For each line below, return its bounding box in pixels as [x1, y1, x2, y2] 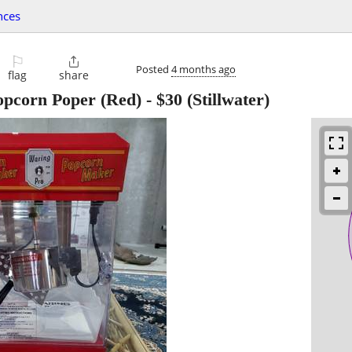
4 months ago [171, 61, 236, 76]
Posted [136, 61, 171, 76]
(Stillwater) [182, 90, 269, 110]
